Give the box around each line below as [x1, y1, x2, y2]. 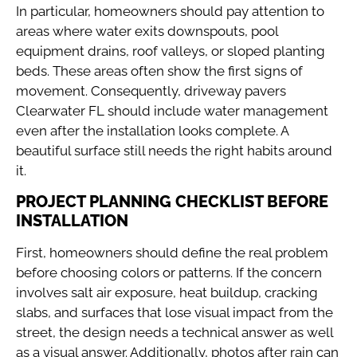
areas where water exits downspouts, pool [16, 22, 278, 39]
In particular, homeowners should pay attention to [16, 2, 324, 19]
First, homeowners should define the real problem [16, 245, 328, 261]
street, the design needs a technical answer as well [16, 324, 333, 341]
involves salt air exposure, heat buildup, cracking [16, 284, 318, 301]
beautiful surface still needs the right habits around [16, 142, 332, 159]
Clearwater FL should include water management [16, 102, 328, 119]
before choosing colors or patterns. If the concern [16, 265, 322, 281]
